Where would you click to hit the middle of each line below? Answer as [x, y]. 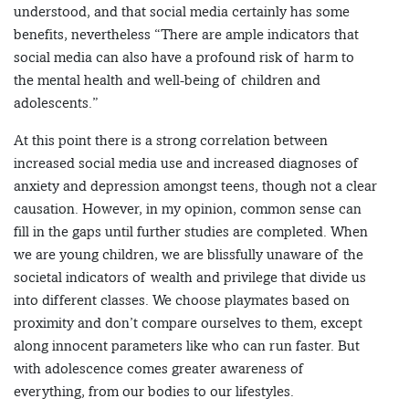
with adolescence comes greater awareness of [159, 369]
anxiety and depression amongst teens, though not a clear [195, 186]
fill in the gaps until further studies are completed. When [191, 232]
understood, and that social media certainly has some [182, 12]
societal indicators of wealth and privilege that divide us [190, 278]
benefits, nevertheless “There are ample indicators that [186, 35]
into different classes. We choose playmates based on [182, 300]
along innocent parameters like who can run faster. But [187, 346]
